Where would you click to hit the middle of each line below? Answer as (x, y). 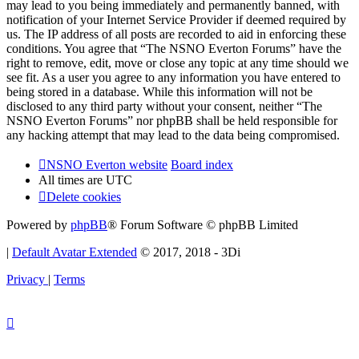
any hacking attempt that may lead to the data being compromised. (173, 135)
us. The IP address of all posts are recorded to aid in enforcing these (176, 34)
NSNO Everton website (107, 164)
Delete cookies (84, 196)
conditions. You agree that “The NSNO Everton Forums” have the (174, 48)
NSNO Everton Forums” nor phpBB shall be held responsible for (172, 120)
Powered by (38, 224)
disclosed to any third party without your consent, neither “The (164, 106)
